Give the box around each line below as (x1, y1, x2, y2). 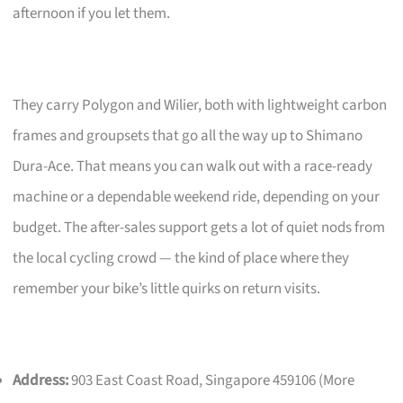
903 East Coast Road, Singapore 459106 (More (68, 369, 355, 391)
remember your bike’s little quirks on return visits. (13, 277, 321, 300)
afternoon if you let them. (13, 2, 171, 24)
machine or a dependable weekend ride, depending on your (13, 185, 381, 208)
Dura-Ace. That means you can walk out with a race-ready (13, 155, 373, 177)
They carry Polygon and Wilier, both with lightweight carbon (13, 94, 388, 116)
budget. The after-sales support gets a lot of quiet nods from (13, 216, 386, 238)
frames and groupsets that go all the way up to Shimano (13, 124, 363, 147)
